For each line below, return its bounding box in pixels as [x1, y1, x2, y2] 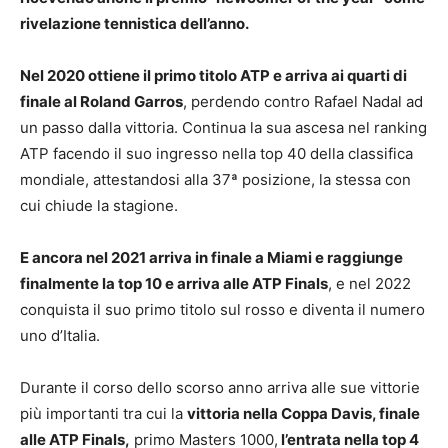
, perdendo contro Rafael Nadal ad [183, 91, 423, 111]
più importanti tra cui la [20, 403, 187, 423]
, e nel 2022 [328, 273, 411, 293]
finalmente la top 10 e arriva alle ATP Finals [20, 273, 328, 293]
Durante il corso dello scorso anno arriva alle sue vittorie [20, 377, 420, 397]
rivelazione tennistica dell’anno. [20, 13, 249, 33]
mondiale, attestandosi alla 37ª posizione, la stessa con [20, 169, 411, 189]
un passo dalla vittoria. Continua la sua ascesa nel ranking [20, 117, 427, 137]
